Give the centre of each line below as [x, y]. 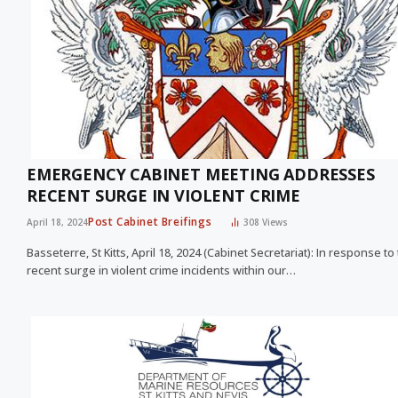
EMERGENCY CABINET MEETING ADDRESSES [201, 175]
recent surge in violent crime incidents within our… [161, 271]
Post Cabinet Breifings [150, 222]
